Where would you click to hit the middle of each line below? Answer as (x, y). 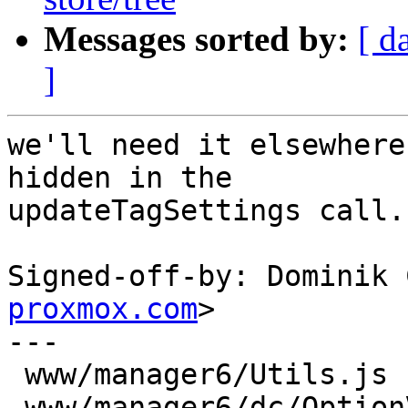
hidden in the (120, 178)
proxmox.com (102, 309)
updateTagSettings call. (206, 211)
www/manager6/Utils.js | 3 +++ (16, 375)
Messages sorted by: (196, 39)
